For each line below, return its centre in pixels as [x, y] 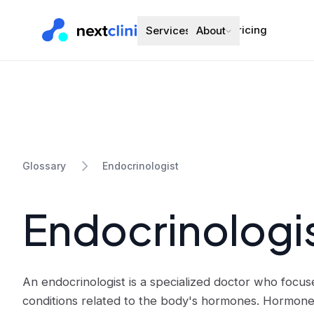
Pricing [249, 30]
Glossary [44, 166]
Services [168, 30]
